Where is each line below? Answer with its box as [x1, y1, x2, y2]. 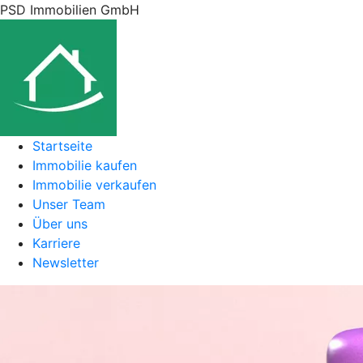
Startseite [32, 138, 92, 154]
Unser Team [32, 196, 105, 212]
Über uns [32, 216, 88, 232]
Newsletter [32, 254, 99, 271]
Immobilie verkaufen [32, 177, 156, 193]
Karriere [32, 235, 80, 251]
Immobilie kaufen [32, 157, 137, 173]
